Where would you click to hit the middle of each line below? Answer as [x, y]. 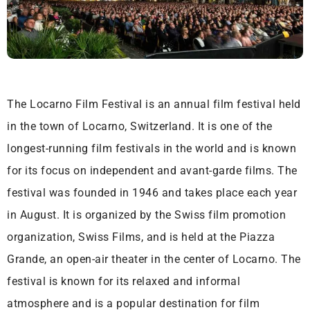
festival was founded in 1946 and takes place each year [152, 193]
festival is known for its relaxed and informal [124, 282]
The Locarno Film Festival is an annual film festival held [154, 104]
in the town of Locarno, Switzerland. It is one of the [140, 127]
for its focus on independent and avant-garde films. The [152, 171]
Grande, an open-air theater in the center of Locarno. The [154, 259]
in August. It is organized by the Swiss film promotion [146, 215]
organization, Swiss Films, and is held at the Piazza [141, 237]
